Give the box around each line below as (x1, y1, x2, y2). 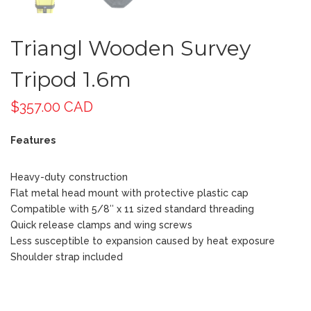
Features (10, 134, 56, 146)
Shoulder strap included (10, 251, 123, 262)
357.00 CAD (19, 98, 93, 115)
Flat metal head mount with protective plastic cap (10, 187, 249, 199)
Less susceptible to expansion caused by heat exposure (10, 235, 275, 246)
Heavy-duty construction (10, 171, 128, 183)
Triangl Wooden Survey (10, 35, 251, 61)
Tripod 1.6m (10, 66, 131, 92)
